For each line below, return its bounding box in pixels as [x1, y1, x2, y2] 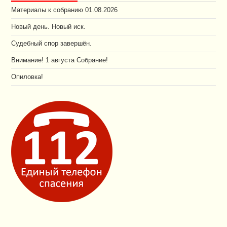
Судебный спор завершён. [11, 40, 92, 47]
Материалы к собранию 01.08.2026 [11, 6, 118, 14]
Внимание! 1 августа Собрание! [11, 56, 108, 64]
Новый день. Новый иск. [11, 23, 86, 30]
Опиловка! [11, 73, 44, 81]
